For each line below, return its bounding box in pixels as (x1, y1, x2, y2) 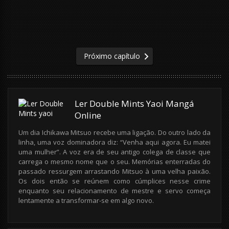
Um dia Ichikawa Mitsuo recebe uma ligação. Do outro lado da (18, 128, 211, 138)
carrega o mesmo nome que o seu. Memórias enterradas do (18, 157, 211, 167)
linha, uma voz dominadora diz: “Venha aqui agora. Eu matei (18, 138, 211, 147)
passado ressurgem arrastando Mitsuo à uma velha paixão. (18, 167, 211, 176)
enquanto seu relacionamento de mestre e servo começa (18, 186, 211, 196)
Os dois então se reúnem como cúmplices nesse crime (18, 176, 211, 186)
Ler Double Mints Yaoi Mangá (75, 98, 194, 110)
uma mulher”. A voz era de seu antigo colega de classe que (18, 147, 211, 157)
